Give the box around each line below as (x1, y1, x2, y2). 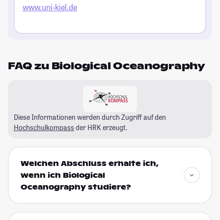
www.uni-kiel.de (22, 2, 77, 13)
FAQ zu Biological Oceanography (8, 59, 205, 72)
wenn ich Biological (20, 171, 105, 180)
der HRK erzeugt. (74, 122, 127, 132)
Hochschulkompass (14, 122, 74, 132)
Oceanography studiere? (20, 183, 131, 192)
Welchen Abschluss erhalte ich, (20, 159, 159, 168)
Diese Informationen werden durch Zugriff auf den (14, 112, 166, 122)
